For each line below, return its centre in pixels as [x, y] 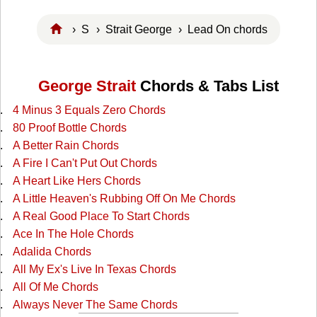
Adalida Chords [52, 252]
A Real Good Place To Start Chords [101, 217]
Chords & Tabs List [207, 86]
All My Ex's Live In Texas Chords [94, 270]
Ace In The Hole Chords [73, 234]
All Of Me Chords [55, 287]
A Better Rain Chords [65, 146]
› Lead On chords [226, 29]
